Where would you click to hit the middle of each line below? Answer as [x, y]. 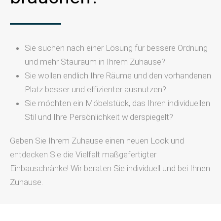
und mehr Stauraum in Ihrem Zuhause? [95, 62]
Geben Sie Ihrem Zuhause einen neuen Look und [97, 141]
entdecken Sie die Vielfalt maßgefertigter [83, 154]
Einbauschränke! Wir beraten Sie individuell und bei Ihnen [110, 168]
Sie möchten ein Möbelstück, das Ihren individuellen [117, 103]
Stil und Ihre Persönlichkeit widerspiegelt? [99, 117]
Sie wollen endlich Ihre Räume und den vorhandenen [118, 75]
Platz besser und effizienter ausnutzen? [95, 89]
